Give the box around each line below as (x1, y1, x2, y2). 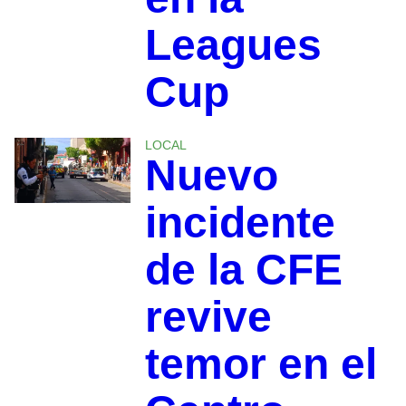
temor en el (144, 340, 377, 389)
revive (144, 293, 272, 342)
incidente (144, 198, 335, 247)
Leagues (144, 21, 322, 70)
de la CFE (144, 246, 343, 295)
